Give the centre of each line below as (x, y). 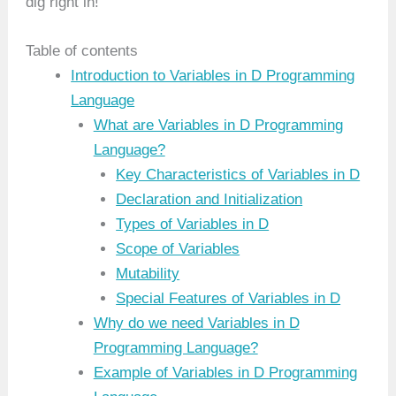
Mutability (148, 274)
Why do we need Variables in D (196, 324)
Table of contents (82, 51)
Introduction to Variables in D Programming (213, 76)
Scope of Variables (178, 249)
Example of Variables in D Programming (225, 373)
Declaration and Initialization (209, 200)
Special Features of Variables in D (228, 299)
